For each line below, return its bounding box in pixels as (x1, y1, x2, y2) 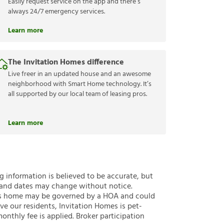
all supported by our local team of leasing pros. (8, 88, 147, 100)
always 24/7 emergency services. (8, 6, 105, 18)
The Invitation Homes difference (8, 56, 124, 69)
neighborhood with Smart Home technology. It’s (8, 78, 151, 90)
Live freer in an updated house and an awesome (8, 68, 151, 80)
